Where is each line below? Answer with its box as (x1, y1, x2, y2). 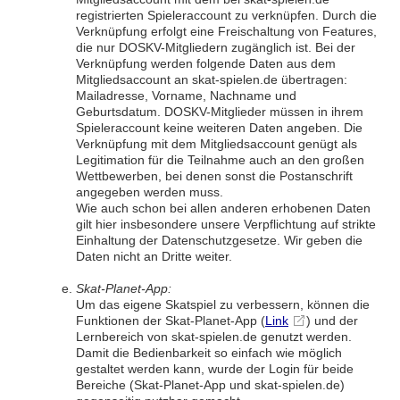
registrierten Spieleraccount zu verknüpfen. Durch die (76, 8, 377, 22)
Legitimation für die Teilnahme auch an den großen (76, 153, 364, 167)
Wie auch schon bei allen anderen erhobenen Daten (76, 201, 371, 215)
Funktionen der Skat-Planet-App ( (76, 313, 265, 328)
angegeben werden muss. (76, 185, 223, 199)
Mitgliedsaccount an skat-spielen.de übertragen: (76, 72, 347, 87)
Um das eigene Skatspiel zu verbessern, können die (76, 297, 370, 312)
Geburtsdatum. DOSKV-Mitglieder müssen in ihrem (76, 104, 363, 119)
